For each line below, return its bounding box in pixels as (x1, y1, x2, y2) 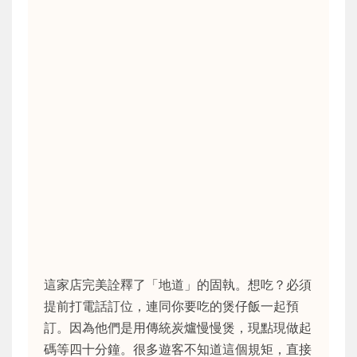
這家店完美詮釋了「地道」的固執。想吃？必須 (44, 277, 312, 293)
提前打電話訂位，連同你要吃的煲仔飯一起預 (44, 298, 299, 315)
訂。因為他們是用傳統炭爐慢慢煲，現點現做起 (44, 320, 312, 336)
